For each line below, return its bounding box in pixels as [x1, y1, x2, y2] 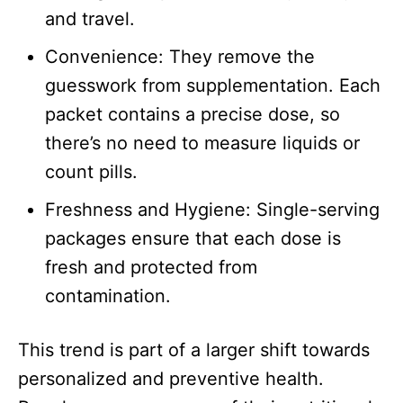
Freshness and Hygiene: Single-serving [45, 199, 380, 221]
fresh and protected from [45, 256, 257, 279]
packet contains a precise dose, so [45, 103, 340, 126]
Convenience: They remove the [45, 46, 315, 68]
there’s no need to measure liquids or [45, 132, 360, 155]
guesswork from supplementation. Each [45, 75, 381, 97]
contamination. [45, 285, 171, 308]
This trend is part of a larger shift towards [18, 339, 370, 362]
